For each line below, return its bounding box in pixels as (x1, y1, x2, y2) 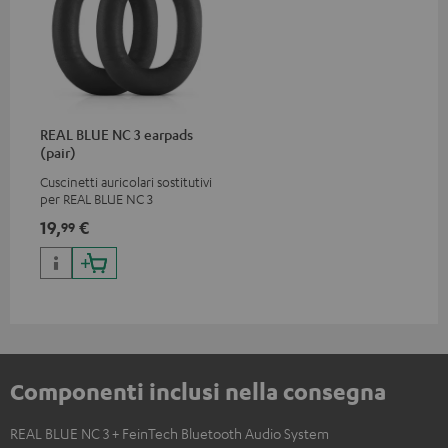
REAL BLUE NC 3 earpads (40, 125, 193, 144)
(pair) (40, 143, 76, 162)
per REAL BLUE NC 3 (40, 190, 153, 208)
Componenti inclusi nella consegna (10, 377, 386, 406)
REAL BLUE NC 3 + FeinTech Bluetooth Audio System (10, 424, 329, 443)
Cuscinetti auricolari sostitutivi (40, 173, 212, 191)
